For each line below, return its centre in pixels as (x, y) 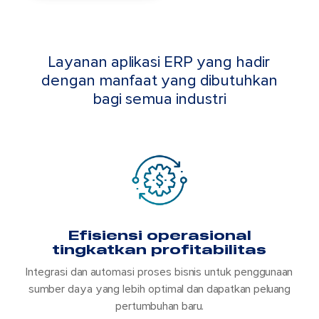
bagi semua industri (159, 100)
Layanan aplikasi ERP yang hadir (159, 63)
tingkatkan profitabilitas (159, 250)
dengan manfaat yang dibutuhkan (159, 81)
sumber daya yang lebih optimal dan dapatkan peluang (159, 289)
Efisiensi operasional (159, 235)
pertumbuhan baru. (159, 307)
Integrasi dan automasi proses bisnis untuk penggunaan (159, 272)
